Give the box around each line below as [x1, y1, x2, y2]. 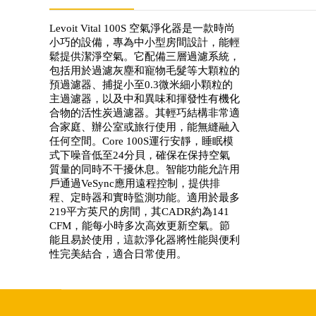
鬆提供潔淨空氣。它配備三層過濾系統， [49, 51, 240, 62]
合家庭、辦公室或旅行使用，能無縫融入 [49, 121, 240, 133]
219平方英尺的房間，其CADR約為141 [49, 206, 229, 217]
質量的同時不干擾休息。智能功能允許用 [49, 164, 240, 175]
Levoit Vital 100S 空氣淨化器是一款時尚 [49, 23, 235, 34]
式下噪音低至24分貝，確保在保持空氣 [49, 150, 230, 161]
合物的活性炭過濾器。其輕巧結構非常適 [49, 107, 240, 119]
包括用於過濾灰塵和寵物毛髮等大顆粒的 [49, 65, 240, 76]
